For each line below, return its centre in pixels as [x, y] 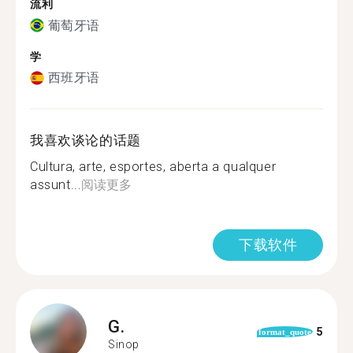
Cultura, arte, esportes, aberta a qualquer [153, 167]
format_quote [284, 332]
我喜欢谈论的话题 [85, 140]
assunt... [56, 185]
